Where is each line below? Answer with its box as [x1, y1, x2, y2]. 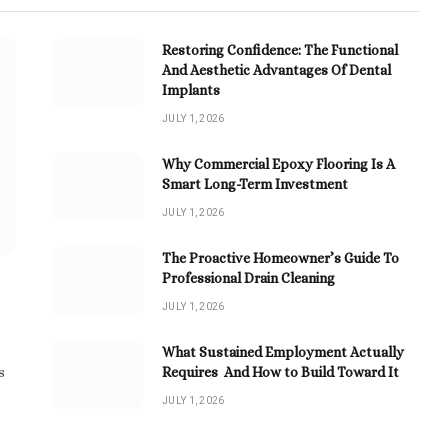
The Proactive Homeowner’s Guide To [162, 249, 399, 266]
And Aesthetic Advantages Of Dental [162, 61, 391, 78]
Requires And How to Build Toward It [162, 363, 399, 380]
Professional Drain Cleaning [162, 269, 335, 286]
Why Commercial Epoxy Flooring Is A [162, 155, 395, 172]
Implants [162, 81, 220, 98]
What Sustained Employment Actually [162, 343, 404, 360]
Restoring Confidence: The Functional [162, 41, 398, 58]
